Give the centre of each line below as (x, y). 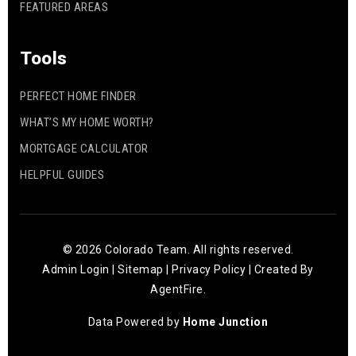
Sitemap (141, 269)
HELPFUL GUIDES (62, 174)
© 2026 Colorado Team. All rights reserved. (178, 249)
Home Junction (225, 321)
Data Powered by (135, 321)
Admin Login (76, 269)
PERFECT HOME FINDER (78, 96)
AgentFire (177, 289)
